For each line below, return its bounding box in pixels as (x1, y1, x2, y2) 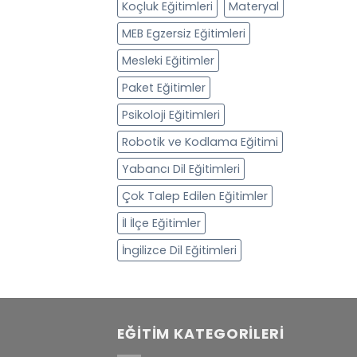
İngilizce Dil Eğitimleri (122, 241, 237, 258)
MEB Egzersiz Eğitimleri (122, 25, 245, 41)
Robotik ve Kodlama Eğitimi (122, 133, 278, 150)
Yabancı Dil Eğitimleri (122, 160, 240, 177)
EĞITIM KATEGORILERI (117, 324, 284, 344)
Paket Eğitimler (122, 79, 206, 96)
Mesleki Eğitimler (122, 52, 214, 69)
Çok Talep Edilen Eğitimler (122, 187, 268, 204)
